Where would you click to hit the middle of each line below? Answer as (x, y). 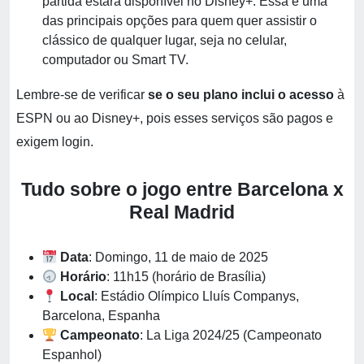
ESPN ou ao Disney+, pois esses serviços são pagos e (175, 118)
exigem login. (55, 142)
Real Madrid (182, 212)
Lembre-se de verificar (80, 95)
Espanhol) (72, 355)
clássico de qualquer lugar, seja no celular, (165, 40)
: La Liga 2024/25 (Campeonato (231, 335)
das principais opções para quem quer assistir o (180, 21)
